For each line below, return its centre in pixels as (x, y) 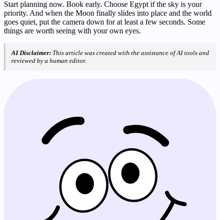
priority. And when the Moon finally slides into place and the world (108, 13)
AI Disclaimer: (31, 53)
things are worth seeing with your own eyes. (72, 31)
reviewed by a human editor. (49, 61)
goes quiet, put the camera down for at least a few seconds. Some (105, 22)
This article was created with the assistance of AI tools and (130, 53)
